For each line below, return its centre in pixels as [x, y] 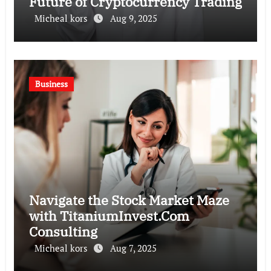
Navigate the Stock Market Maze [129, 200]
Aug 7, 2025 [133, 248]
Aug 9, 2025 [133, 18]
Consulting [63, 231]
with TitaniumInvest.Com [109, 215]
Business [51, 83]
